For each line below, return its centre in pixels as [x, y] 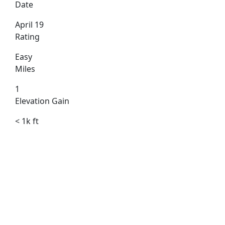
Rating [27, 37]
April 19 [29, 25]
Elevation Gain [42, 101]
